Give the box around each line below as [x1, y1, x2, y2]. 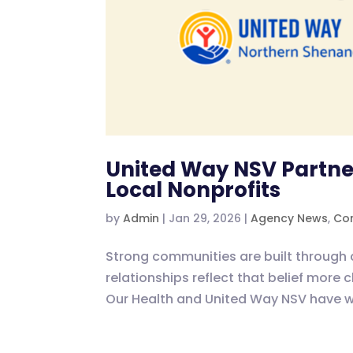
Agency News [251, 210, 329, 227]
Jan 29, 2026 [169, 210, 242, 227]
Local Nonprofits [106, 176, 281, 205]
